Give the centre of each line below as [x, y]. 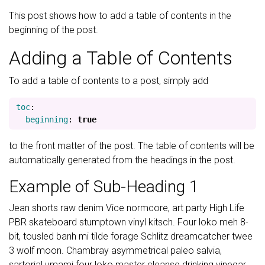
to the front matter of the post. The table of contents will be [132, 146]
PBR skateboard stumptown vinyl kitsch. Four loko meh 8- [129, 222]
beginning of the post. [54, 30]
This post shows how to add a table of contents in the [120, 16]
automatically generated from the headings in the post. [122, 160]
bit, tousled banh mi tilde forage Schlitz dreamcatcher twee [131, 236]
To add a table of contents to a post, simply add [109, 81]
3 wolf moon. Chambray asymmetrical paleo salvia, [115, 251]
